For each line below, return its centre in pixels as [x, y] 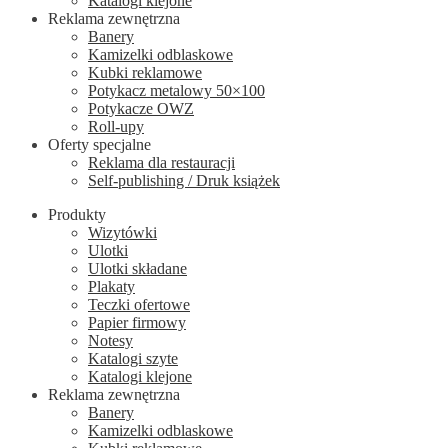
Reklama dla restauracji [161, 162]
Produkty [77, 214]
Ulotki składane [137, 268]
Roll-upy [116, 126]
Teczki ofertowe [139, 304]
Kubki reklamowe [145, 72]
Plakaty [111, 286]
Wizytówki [122, 232]
